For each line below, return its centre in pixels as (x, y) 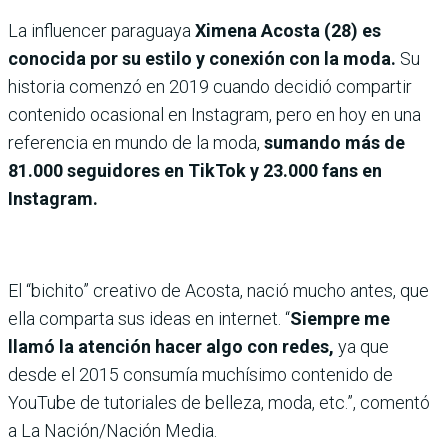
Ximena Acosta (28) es (286, 30)
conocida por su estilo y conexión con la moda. (202, 58)
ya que (361, 346)
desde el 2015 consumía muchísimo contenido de (200, 374)
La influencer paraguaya (99, 30)
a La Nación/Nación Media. (112, 430)
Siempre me (340, 318)
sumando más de (334, 142)
